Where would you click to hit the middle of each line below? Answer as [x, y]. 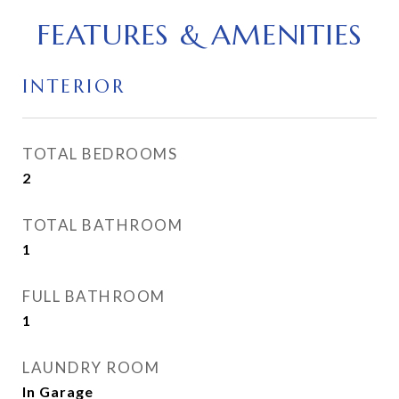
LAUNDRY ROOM [91, 367]
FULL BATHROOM [94, 296]
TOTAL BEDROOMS [100, 154]
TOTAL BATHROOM [102, 225]
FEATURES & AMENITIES [199, 35]
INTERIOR [74, 86]
